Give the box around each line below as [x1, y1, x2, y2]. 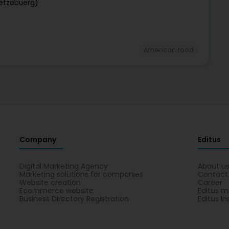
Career [197, 177, 222, 188]
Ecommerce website [19, 185, 94, 196]
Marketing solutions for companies [19, 169, 144, 179]
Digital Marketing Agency [19, 161, 108, 171]
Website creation [19, 177, 81, 188]
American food [143, 45, 194, 54]
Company [19, 134, 57, 145]
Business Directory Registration [19, 193, 129, 204]
